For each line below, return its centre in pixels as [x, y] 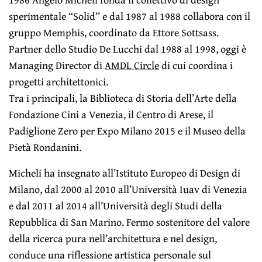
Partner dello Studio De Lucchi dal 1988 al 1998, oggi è [128, 49]
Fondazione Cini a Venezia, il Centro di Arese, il [111, 115]
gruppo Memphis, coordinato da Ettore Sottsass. [114, 33]
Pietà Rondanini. [45, 147]
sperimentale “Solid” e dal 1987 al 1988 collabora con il [130, 16]
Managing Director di [57, 65]
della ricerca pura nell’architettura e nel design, [113, 239]
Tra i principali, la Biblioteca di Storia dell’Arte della [123, 98]
